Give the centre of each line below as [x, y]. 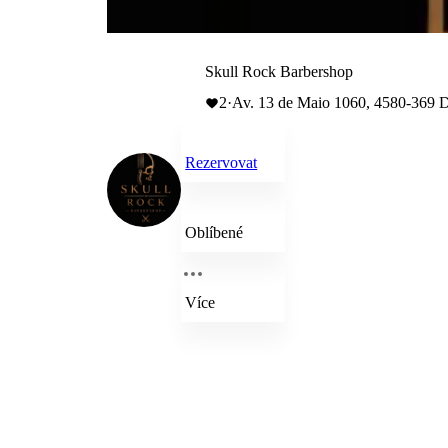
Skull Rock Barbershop [279, 71]
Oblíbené [214, 232]
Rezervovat [221, 162]
